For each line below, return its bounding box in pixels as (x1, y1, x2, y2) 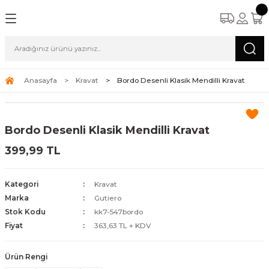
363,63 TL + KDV (94, 221, 151, 230)
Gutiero (94, 193, 121, 202)
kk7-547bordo (94, 207, 143, 216)
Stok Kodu (5, 207, 46, 216)
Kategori (5, 180, 38, 189)
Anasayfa (24, 76, 57, 85)
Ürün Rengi (5, 252, 47, 261)
